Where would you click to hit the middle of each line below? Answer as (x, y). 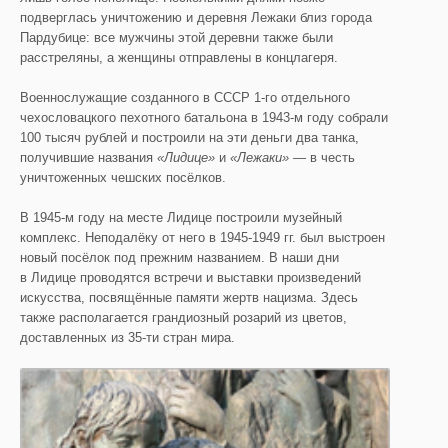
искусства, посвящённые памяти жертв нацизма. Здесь (189, 297)
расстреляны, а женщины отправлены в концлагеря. (179, 57)
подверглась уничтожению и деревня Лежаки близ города (196, 17)
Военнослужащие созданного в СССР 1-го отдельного (185, 97)
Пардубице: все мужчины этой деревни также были (176, 37)
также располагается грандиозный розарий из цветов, (183, 317)
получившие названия (88, 157)
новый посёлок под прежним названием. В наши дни (179, 257)
